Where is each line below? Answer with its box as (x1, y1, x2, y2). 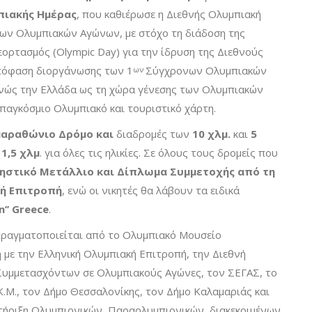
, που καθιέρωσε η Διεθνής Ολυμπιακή (77, 7, 261, 22)
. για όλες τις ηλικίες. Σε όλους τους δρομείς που (40, 146, 278, 160)
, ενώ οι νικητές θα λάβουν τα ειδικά (62, 183, 240, 198)
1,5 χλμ (1, 146, 40, 160)
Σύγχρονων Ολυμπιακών (146, 63, 267, 78)
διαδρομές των (114, 127, 192, 141)
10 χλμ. (192, 127, 231, 141)
